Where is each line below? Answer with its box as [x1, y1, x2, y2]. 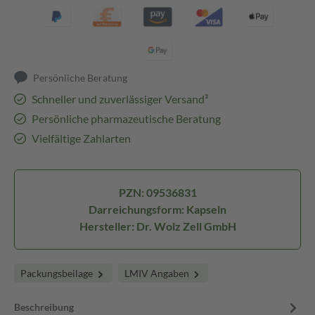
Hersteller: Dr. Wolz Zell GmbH [79, 219, 236, 233]
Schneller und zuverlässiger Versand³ [31, 92, 208, 105]
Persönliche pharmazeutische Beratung [31, 112, 221, 125]
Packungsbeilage [20, 267, 95, 279]
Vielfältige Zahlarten [31, 131, 131, 145]
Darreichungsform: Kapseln [89, 202, 226, 216]
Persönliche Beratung [33, 72, 128, 84]
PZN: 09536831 [118, 186, 197, 199]
